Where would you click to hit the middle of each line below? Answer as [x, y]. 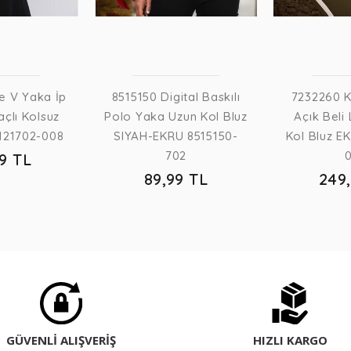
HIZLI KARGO [290, 340]
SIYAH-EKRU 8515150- [176, 136]
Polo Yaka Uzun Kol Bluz [176, 117]
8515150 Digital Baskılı [176, 97]
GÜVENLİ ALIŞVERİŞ [61, 340]
